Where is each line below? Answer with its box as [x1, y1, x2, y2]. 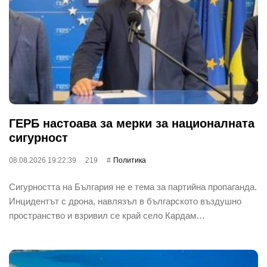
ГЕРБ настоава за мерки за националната [9, 116, 254, 130]
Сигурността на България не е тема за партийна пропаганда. [9, 181, 257, 192]
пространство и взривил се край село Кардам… [9, 210, 205, 221]
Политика [113, 156, 146, 164]
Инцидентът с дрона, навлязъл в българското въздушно [9, 195, 241, 206]
